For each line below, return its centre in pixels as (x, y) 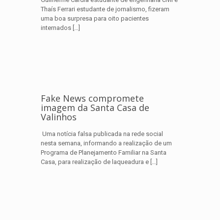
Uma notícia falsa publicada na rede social (102, 134)
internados (56, 28)
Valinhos (59, 117)
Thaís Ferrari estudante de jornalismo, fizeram (105, 9)
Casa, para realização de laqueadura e (95, 162)
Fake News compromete (92, 98)
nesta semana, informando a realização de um (106, 143)
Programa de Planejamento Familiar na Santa (104, 152)
